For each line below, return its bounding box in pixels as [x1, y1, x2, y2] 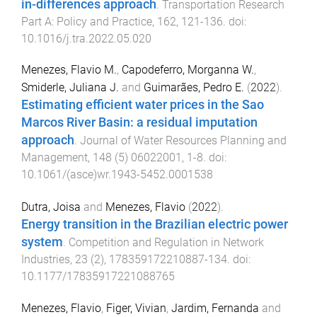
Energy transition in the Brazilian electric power [21, 217, 288, 232]
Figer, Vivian [106, 301, 166, 315]
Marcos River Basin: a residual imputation [21, 115, 258, 130]
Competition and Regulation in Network [69, 236, 264, 250]
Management [21, 151, 88, 165]
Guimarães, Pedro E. [144, 81, 244, 95]
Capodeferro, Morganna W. [122, 63, 254, 77]
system [21, 235, 63, 250]
